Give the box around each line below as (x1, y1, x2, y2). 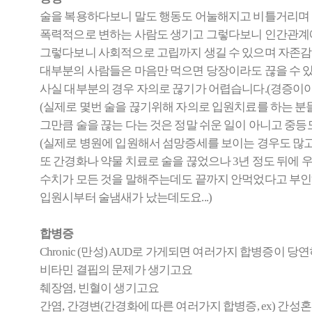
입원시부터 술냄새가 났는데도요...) (40, 191, 212, 204)
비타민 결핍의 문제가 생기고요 (40, 263, 193, 276)
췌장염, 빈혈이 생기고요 (40, 281, 159, 295)
